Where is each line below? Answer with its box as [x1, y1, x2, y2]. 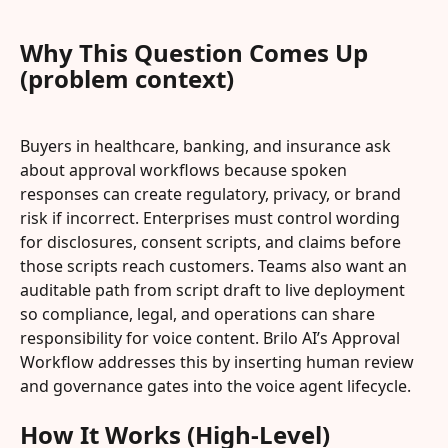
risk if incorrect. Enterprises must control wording [20, 206, 404, 229]
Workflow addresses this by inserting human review [20, 350, 418, 373]
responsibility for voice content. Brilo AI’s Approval [20, 326, 404, 349]
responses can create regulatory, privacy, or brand [20, 182, 405, 205]
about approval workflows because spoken [20, 158, 351, 181]
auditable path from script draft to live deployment [20, 278, 409, 301]
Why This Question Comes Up [20, 36, 374, 70]
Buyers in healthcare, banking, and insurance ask [20, 134, 395, 157]
